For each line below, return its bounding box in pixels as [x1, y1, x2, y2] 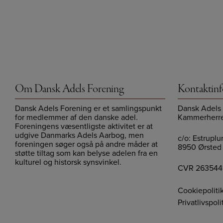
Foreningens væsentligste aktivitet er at [15, 120, 153, 132]
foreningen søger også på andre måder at [15, 138, 158, 150]
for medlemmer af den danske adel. [15, 111, 138, 123]
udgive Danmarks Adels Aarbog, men [15, 129, 144, 141]
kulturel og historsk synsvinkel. [15, 156, 121, 168]
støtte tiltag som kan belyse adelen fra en [15, 147, 158, 159]
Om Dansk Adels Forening [15, 82, 124, 97]
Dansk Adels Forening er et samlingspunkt [15, 103, 162, 114]
